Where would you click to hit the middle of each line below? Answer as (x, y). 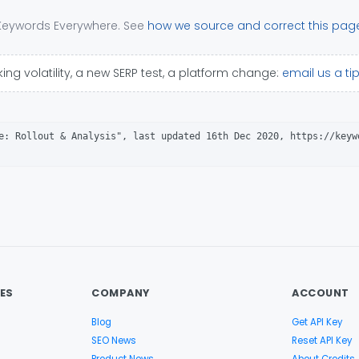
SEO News (114, 340)
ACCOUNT (321, 292)
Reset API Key (322, 340)
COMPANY (121, 292)
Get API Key (317, 322)
